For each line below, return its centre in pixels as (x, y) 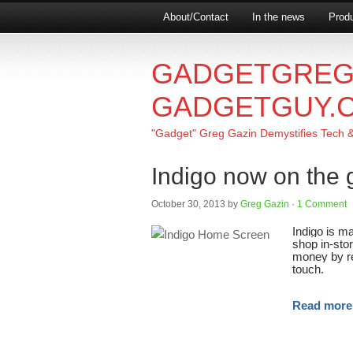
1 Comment (322, 204)
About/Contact (196, 17)
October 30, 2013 (188, 204)
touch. (308, 269)
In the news (279, 17)
